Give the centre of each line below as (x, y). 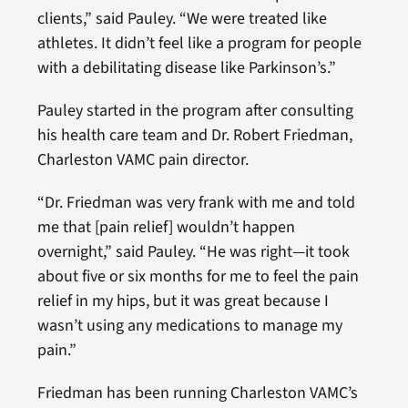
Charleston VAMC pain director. (143, 159)
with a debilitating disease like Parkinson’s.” (186, 67)
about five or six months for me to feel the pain (198, 276)
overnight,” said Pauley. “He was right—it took (193, 251)
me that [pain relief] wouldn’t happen (166, 227)
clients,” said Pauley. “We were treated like (182, 18)
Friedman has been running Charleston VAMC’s (197, 393)
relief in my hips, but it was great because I (183, 301)
